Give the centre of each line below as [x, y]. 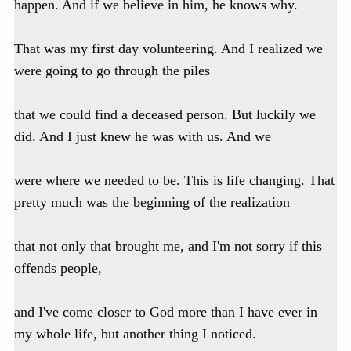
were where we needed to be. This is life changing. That [174, 181]
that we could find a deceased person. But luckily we [165, 115]
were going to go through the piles [112, 71]
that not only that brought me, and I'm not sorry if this [168, 246]
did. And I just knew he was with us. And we [143, 137]
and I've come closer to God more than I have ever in [166, 312]
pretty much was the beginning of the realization [152, 203]
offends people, [58, 268]
